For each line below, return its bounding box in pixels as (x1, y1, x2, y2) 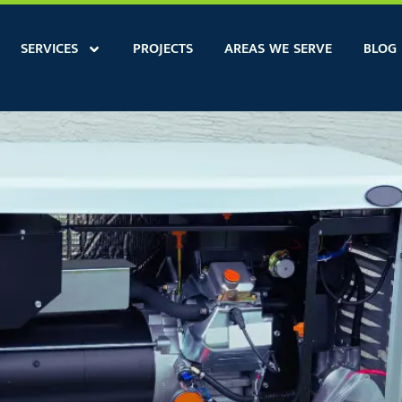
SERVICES (21, 36, 78, 61)
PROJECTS (133, 36, 193, 61)
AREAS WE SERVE (224, 36, 332, 61)
